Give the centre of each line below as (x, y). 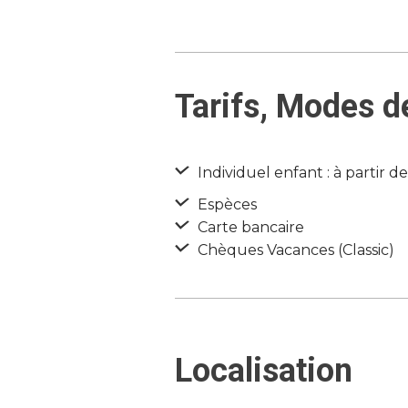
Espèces (225, 204)
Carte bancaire (249, 227)
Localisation (264, 371)
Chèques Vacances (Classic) (294, 250)
